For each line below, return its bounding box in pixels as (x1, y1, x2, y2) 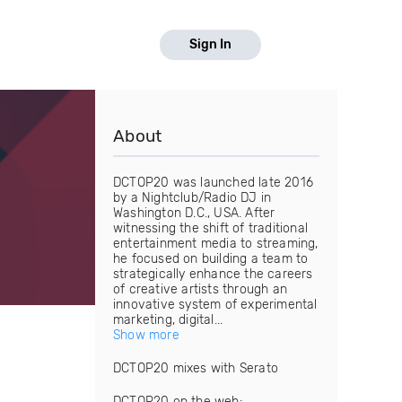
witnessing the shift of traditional (113, 221, 308, 236)
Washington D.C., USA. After (113, 205, 275, 221)
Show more (113, 328, 179, 343)
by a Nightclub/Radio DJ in (113, 190, 272, 205)
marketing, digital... (113, 312, 223, 328)
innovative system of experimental (113, 297, 318, 312)
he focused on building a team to (113, 251, 309, 267)
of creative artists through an (113, 282, 287, 297)
